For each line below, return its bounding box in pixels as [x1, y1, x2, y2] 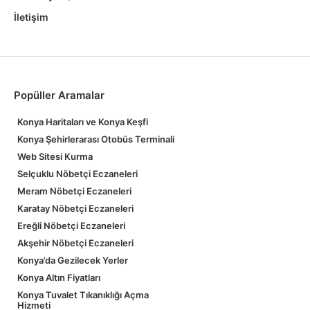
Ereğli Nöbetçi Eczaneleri [17, 220, 125, 231]
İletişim [14, 11, 48, 23]
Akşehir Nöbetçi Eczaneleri [17, 237, 134, 248]
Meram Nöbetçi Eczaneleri [17, 185, 131, 197]
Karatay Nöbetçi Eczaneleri [17, 203, 134, 214]
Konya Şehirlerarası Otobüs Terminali [17, 134, 174, 145]
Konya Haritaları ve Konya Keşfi [17, 116, 148, 127]
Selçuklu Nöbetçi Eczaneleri [17, 168, 138, 179]
